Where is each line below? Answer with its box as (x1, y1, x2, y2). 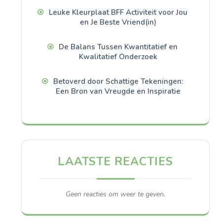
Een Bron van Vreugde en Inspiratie (55, 86, 181, 97)
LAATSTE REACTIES (58, 154, 173, 170)
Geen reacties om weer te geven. (66, 189, 165, 199)
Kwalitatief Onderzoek (78, 52, 157, 62)
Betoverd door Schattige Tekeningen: (53, 76, 183, 87)
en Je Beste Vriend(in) (79, 17, 156, 28)
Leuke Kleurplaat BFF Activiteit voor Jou (48, 7, 187, 18)
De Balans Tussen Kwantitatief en (58, 42, 178, 52)
